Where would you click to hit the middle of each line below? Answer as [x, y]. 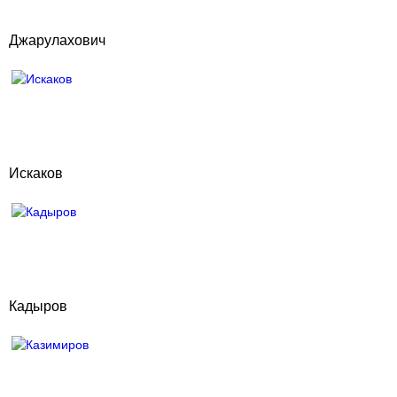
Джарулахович [57, 40]
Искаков [36, 173]
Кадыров [38, 306]
